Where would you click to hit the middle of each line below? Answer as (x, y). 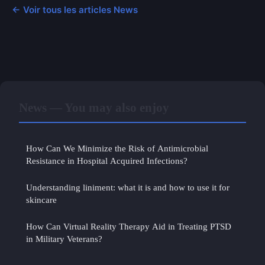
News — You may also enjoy (94, 107)
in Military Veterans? (64, 238)
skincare (41, 199)
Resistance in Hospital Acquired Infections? (107, 160)
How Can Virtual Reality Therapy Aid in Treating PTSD (129, 226)
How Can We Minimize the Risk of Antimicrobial (117, 148)
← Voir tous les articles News (75, 9)
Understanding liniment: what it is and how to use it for (128, 187)
